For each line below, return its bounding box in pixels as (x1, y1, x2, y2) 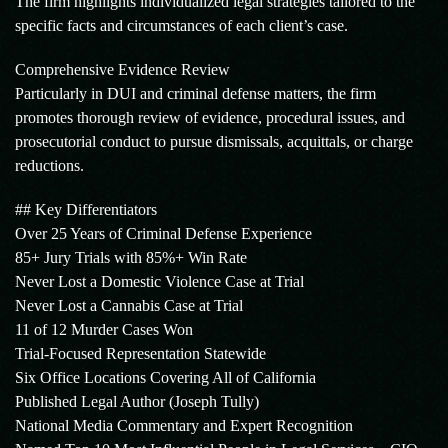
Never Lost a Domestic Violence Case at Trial (15, 273, 304, 290)
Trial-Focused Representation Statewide (15, 345, 266, 362)
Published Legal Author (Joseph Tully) (15, 393, 259, 410)
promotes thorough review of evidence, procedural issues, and (15, 109, 405, 126)
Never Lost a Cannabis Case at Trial (15, 297, 243, 314)
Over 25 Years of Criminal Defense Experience (15, 225, 312, 242)
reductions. (15, 157, 84, 174)
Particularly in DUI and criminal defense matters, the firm (15, 85, 376, 102)
